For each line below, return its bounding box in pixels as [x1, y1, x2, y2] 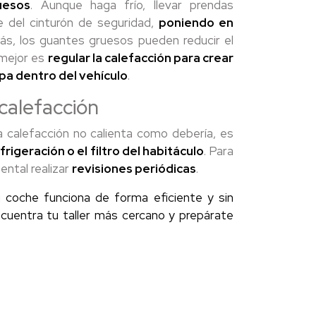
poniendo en [159, 15, 234, 30]
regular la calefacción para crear [47, 50, 233, 66]
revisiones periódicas [72, 161, 196, 176]
